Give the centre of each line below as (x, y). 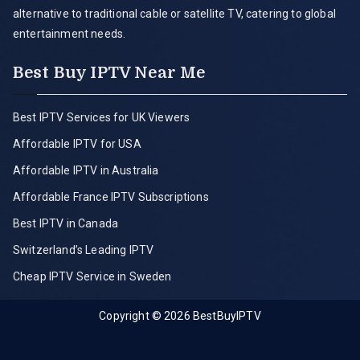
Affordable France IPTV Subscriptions (111, 197)
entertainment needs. (70, 34)
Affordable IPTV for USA (77, 144)
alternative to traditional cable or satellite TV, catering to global (174, 14)
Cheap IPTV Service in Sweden (92, 277)
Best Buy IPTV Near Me (109, 73)
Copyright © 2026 (146, 316)
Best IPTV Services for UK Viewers (102, 118)
